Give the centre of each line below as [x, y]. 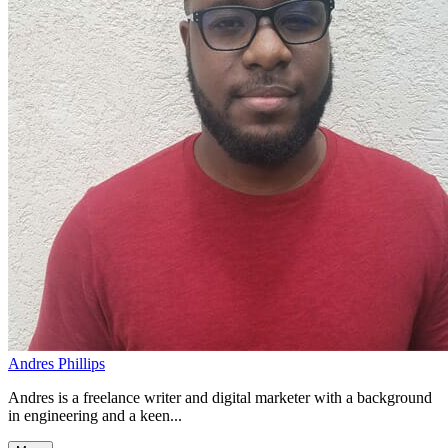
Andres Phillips [56, 363]
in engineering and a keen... [95, 415]
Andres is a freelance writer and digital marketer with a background [220, 397]
